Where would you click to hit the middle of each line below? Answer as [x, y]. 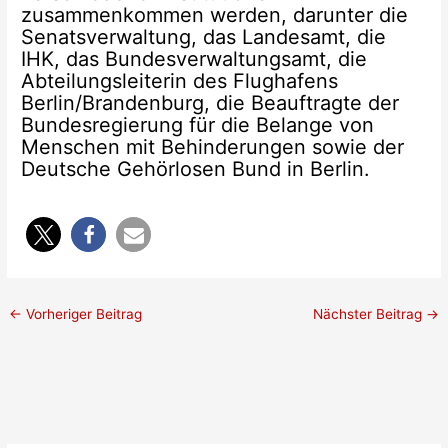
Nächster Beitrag [369, 314]
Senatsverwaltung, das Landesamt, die [204, 37]
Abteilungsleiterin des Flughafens [180, 81]
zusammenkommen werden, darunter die [215, 15]
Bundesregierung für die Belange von [198, 125]
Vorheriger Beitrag [82, 314]
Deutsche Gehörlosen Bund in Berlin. [196, 169]
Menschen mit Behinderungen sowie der [213, 147]
